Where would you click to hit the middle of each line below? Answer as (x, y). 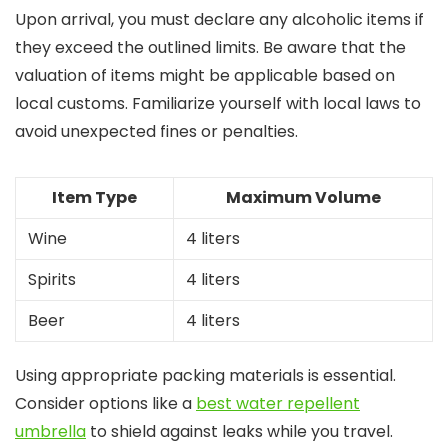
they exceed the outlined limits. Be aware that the (210, 47)
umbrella (50, 431)
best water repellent (278, 403)
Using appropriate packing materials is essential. (205, 375)
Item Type (94, 197)
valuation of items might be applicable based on (205, 75)
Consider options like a (105, 403)
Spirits (52, 279)
